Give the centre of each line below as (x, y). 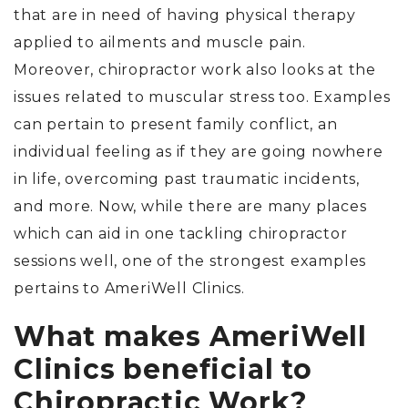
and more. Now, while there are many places (190, 207)
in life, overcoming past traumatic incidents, (187, 179)
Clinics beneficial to (163, 370)
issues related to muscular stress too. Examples (202, 97)
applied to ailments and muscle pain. (162, 43)
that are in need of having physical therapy (185, 15)
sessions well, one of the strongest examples (190, 261)
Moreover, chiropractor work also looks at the (195, 70)
